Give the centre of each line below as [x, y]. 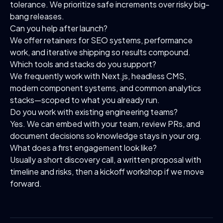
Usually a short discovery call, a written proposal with [106, 160]
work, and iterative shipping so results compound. [100, 52]
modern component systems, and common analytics [106, 88]
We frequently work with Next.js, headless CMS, [98, 76]
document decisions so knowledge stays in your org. [106, 136]
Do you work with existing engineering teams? [94, 112]
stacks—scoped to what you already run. [85, 100]
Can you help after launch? [59, 28]
